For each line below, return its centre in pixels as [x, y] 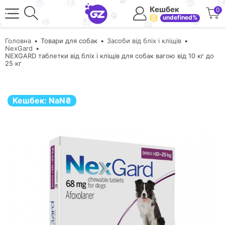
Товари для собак [69, 41]
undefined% [180, 17]
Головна [18, 41]
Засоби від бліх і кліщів [144, 41]
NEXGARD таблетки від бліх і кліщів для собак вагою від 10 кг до [109, 56]
